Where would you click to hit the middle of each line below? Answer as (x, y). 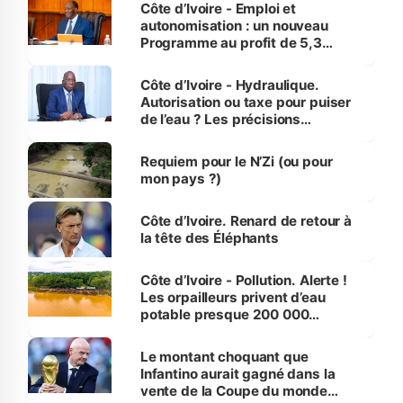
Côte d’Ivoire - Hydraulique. (229, 85)
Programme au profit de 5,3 (231, 42)
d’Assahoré (176, 136)
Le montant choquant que (224, 356)
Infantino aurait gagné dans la (237, 373)
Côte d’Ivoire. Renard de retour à (246, 220)
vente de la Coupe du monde (233, 390)
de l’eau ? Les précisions (220, 119)
